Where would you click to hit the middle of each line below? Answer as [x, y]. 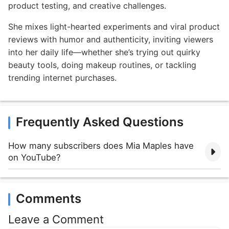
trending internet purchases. [62, 77]
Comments [49, 198]
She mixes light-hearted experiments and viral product [114, 26]
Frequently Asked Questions [100, 122]
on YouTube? [35, 157]
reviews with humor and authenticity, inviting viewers [111, 39]
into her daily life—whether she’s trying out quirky [104, 52]
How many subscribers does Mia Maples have [101, 145]
